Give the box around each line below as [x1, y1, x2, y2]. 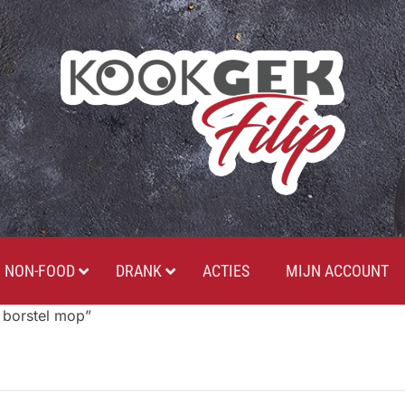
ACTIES [202, 261, 250, 280]
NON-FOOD [4, 261, 75, 280]
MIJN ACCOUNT [285, 261, 389, 280]
